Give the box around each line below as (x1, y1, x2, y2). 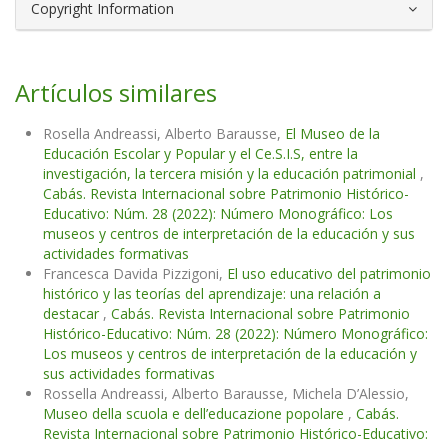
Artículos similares (15, 76, 217, 110)
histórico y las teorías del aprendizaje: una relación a (43, 284, 381, 304)
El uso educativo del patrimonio (227, 264, 431, 284)
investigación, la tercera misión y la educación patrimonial (43, 164, 420, 184)
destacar (43, 304, 103, 324)
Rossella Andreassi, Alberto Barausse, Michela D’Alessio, (43, 384, 409, 404)
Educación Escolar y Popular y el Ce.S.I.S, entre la (43, 144, 358, 164)
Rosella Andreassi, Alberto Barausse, (43, 124, 285, 144)
